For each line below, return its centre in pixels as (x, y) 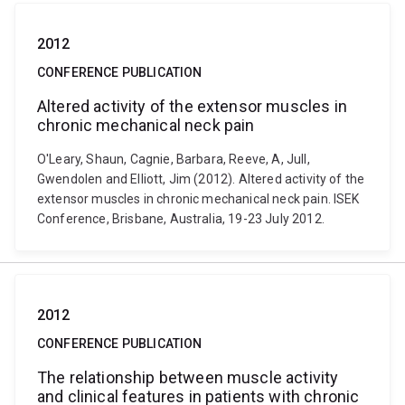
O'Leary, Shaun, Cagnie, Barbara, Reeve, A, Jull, (174, 159)
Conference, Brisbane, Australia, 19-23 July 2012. (181, 219)
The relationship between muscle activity (188, 377)
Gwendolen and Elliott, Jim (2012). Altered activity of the (201, 179)
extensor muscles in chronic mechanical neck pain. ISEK (198, 199)
